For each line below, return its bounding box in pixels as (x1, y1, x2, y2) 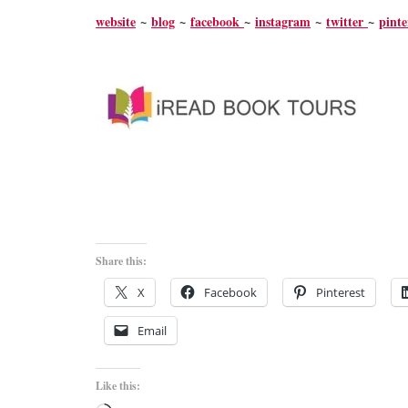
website (96, 11, 136, 31)
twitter (326, 11, 368, 31)
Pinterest (316, 283, 365, 301)
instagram (255, 11, 311, 31)
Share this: (96, 252, 147, 269)
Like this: (96, 377, 140, 393)
